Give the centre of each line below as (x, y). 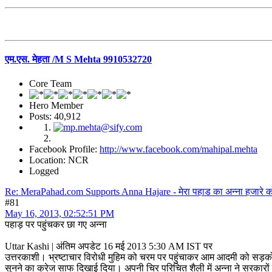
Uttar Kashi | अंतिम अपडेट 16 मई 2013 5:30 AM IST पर (109, 246)
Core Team (50, 83)
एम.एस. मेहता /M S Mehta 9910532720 (78, 59)
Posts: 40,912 (55, 116)
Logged (44, 171)
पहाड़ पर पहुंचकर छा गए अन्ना (56, 224)
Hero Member (56, 105)
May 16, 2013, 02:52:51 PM (59, 213)
